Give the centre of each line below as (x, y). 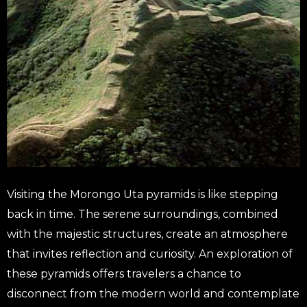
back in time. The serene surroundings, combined (143, 214)
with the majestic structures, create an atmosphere (147, 234)
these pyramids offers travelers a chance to (124, 273)
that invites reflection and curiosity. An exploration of (150, 254)
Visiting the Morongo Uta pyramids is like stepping (143, 194)
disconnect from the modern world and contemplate (153, 293)
